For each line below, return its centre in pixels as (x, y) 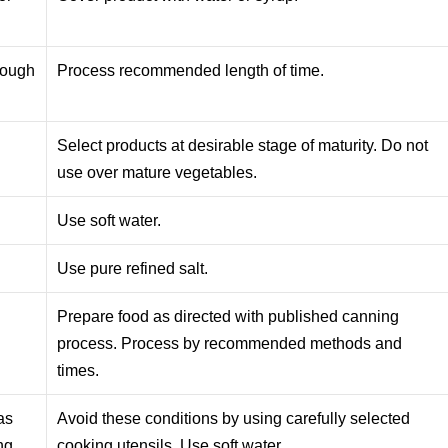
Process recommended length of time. (191, 70)
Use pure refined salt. (133, 268)
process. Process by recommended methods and (230, 343)
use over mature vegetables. (157, 172)
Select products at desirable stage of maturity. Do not (243, 145)
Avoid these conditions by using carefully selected (234, 418)
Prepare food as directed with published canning (228, 316)
